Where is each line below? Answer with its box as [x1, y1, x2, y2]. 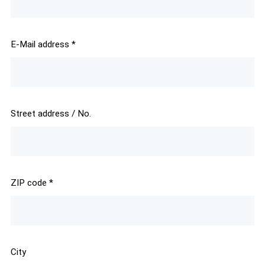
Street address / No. [10, 108, 91, 119]
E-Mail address [10, 39, 72, 50]
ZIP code [10, 177, 49, 189]
